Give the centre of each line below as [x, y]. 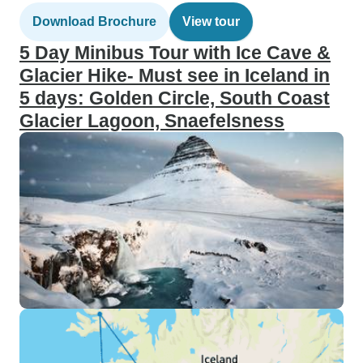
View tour [211, 21]
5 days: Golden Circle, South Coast [175, 98]
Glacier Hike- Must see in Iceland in [175, 75]
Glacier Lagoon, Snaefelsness [152, 121]
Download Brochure [94, 21]
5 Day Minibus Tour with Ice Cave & [175, 53]
